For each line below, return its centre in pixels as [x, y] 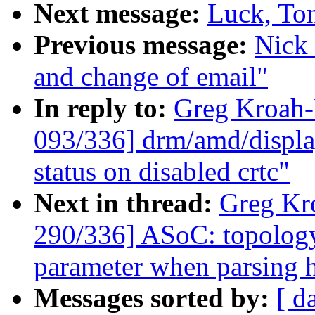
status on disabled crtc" [162, 172]
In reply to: [104, 108]
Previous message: [144, 45]
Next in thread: [127, 203]
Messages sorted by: [155, 298]
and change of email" [151, 77]
